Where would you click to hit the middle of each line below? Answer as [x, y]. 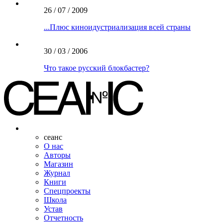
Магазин [58, 164]
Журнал [57, 173]
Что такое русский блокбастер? [97, 68]
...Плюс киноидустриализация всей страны [117, 27]
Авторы [57, 155]
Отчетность [63, 218]
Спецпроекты [67, 191]
